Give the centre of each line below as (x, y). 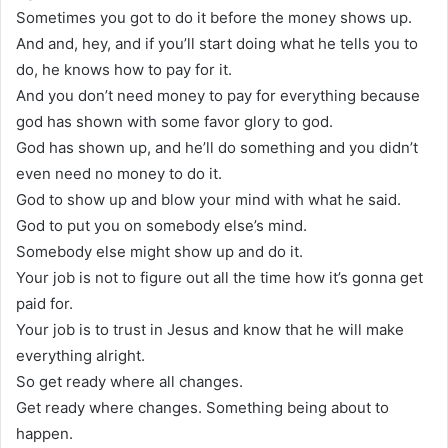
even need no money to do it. (119, 173)
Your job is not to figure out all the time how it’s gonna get (219, 277)
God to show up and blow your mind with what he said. (208, 199)
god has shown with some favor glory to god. (174, 121)
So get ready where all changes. (129, 381)
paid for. (44, 303)
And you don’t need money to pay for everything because (218, 95)
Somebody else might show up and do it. (159, 251)
